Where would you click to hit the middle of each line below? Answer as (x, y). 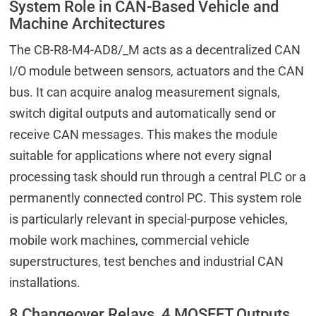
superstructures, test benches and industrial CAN (147, 262)
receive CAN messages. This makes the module (144, 135)
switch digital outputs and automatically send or (143, 114)
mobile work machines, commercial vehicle (130, 241)
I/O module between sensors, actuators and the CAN (157, 71)
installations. (45, 283)
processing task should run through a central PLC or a (158, 177)
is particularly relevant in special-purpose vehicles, (149, 219)
